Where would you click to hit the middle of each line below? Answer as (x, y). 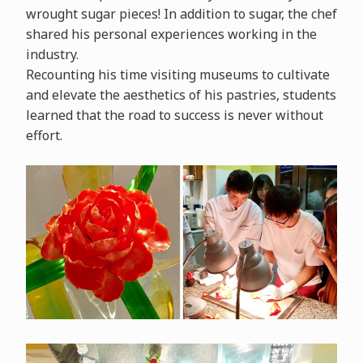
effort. (44, 135)
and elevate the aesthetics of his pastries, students (181, 94)
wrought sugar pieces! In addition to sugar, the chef (181, 13)
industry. (52, 54)
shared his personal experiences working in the (171, 34)
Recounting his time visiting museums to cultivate (177, 74)
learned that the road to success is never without (174, 115)
